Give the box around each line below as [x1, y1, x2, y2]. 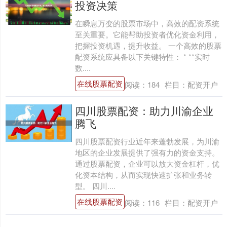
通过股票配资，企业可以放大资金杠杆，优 [74, 158, 219, 169]
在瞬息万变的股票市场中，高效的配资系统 [74, 17, 219, 28]
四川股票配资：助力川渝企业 [74, 102, 213, 118]
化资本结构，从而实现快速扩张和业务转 [74, 169, 212, 180]
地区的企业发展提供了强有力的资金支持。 [74, 146, 219, 158]
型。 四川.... [74, 180, 116, 191]
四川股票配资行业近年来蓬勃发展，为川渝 [74, 135, 219, 146]
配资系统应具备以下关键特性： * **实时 [74, 51, 210, 62]
